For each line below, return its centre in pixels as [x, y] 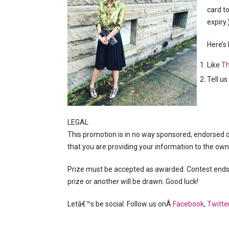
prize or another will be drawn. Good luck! [133, 181]
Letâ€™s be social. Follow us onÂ [120, 204]
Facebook [188, 204]
